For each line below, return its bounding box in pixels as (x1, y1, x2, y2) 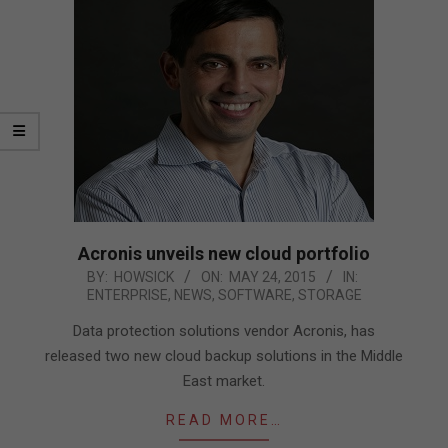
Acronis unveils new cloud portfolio (78, 243, 370, 265)
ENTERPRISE (86, 287, 168, 304)
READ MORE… (165, 412, 283, 429)
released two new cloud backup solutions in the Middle (45, 347, 403, 366)
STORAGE (297, 287, 362, 304)
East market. (183, 372, 265, 391)
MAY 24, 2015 (229, 269, 316, 286)
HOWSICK (114, 269, 174, 286)
